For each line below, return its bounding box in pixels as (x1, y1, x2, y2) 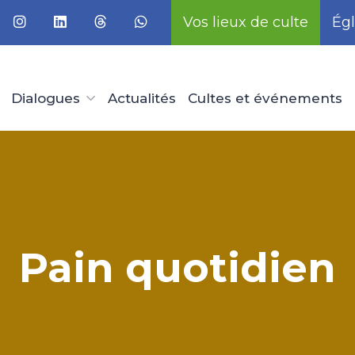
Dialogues (11, 90, 80, 106)
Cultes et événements (188, 90, 342, 106)
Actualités (108, 90, 176, 106)
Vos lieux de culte (183, 13, 308, 31)
